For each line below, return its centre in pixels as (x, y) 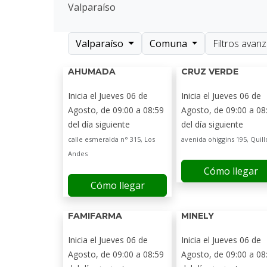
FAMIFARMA (95, 216)
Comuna (169, 44)
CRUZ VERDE (210, 72)
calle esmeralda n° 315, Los (111, 139)
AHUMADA (92, 72)
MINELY (198, 216)
